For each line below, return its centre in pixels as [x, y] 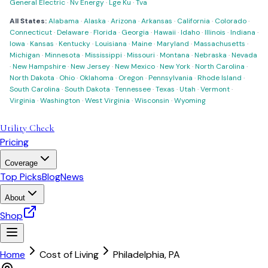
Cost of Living [69, 255]
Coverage [21, 163]
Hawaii [165, 32]
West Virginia [107, 100]
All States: [28, 21]
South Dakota [87, 89]
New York [175, 66]
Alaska [95, 21]
